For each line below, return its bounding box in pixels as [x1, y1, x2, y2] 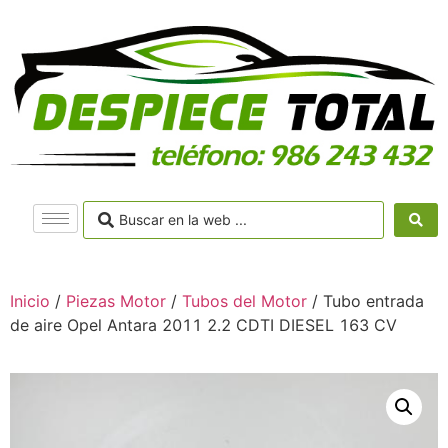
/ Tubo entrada [307, 290, 424, 311]
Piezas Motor [66, 290, 166, 311]
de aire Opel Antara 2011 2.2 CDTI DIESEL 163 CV [10, 314, 397, 335]
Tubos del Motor [182, 290, 307, 311]
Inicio [10, 290, 50, 311]
